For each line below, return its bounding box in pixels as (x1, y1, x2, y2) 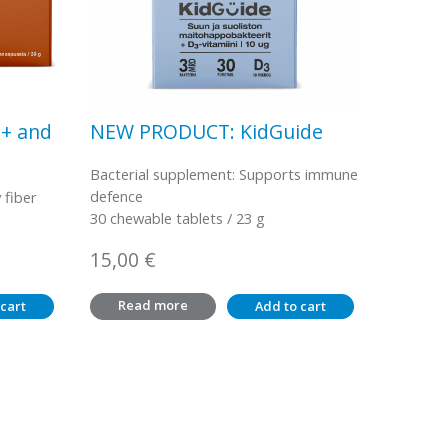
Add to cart (255, 297, 327, 316)
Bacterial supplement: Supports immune (89, 164, 358, 185)
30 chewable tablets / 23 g (89, 208, 265, 229)
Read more (117, 296, 188, 315)
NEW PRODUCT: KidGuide (89, 118, 323, 146)
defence (89, 186, 143, 207)
